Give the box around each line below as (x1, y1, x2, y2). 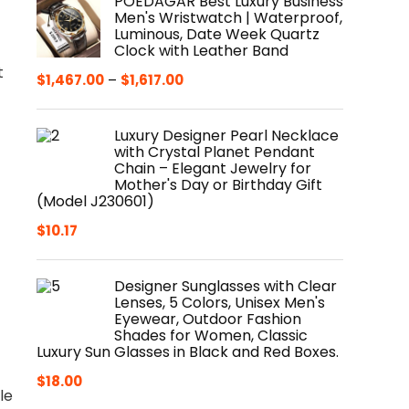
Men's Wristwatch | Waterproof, (114, 7, 342, 28)
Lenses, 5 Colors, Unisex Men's (114, 292, 325, 313)
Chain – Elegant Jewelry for (114, 158, 311, 179)
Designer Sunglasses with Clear (114, 276, 337, 297)
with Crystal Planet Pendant (114, 142, 315, 163)
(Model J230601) (37, 191, 154, 212)
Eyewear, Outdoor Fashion (114, 309, 301, 330)
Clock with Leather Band (114, 40, 288, 61)
